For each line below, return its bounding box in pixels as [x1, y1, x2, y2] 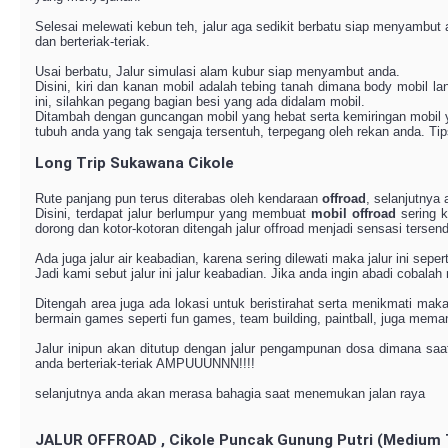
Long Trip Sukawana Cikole [35, 154, 234, 172]
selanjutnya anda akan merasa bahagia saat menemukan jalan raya [35, 386, 425, 401]
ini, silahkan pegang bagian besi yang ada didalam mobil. [35, 94, 365, 109]
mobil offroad [311, 206, 396, 221]
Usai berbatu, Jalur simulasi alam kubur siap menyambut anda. [35, 64, 400, 79]
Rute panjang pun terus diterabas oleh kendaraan [35, 191, 322, 206]
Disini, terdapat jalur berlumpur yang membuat [35, 206, 311, 221]
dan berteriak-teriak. [35, 34, 150, 49]
